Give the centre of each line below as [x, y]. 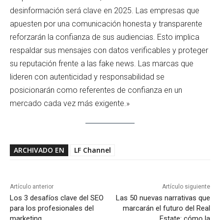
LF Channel [93, 150]
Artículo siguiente [186, 187]
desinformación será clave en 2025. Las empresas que [105, 10]
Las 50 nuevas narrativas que [163, 198]
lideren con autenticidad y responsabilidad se [87, 77]
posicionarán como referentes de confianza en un [96, 90]
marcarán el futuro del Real [166, 208]
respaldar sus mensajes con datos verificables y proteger [109, 50]
